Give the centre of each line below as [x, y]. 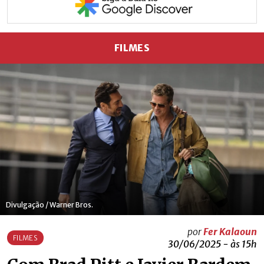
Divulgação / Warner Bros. [49, 204]
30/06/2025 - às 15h [212, 244]
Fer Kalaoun [230, 231]
